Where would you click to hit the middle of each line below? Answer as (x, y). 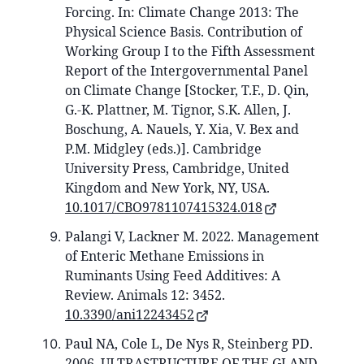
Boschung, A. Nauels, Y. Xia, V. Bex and (182, 130)
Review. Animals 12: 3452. (145, 295)
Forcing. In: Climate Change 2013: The (182, 13)
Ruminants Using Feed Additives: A (173, 276)
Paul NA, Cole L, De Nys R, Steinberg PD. (189, 344)
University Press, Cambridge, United (177, 169)
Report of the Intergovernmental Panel (186, 71)
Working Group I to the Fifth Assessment (190, 52)
